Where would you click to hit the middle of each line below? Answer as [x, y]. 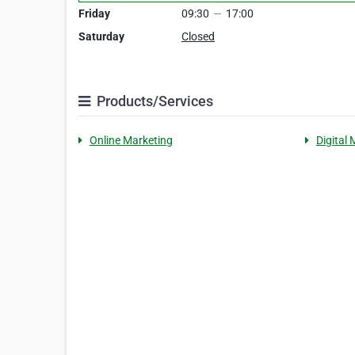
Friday [94, 14]
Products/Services [153, 101]
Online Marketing [131, 141]
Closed [198, 37]
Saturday [101, 37]
